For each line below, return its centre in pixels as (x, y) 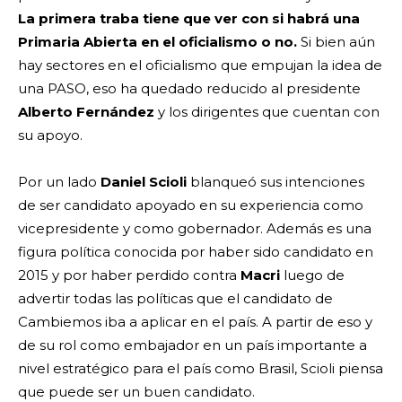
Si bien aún (336, 42)
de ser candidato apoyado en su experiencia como (191, 205)
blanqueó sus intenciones (275, 182)
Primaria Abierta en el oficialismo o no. (157, 42)
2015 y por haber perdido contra (129, 275)
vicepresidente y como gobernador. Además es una (195, 229)
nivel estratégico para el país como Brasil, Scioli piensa (201, 369)
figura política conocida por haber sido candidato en (196, 252)
